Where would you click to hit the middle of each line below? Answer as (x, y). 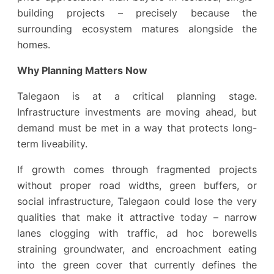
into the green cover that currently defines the (137, 265)
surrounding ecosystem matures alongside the (137, 28)
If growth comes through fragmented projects (137, 170)
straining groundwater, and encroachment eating (137, 249)
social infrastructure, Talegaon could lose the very (137, 202)
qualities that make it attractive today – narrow (137, 217)
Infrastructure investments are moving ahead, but (137, 112)
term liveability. (52, 144)
